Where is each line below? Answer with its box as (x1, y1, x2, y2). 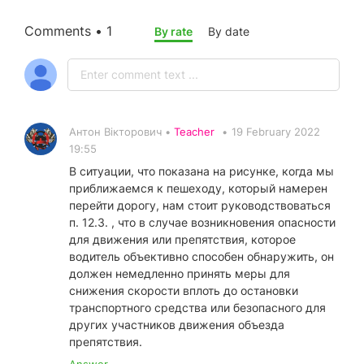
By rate (154, 24, 193, 39)
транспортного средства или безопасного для (69, 301, 326, 315)
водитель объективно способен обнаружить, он (69, 249, 334, 264)
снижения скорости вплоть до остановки (69, 284, 298, 298)
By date (208, 24, 249, 39)
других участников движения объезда (69, 318, 284, 332)
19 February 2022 (232, 125, 320, 139)
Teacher (174, 125, 214, 139)
